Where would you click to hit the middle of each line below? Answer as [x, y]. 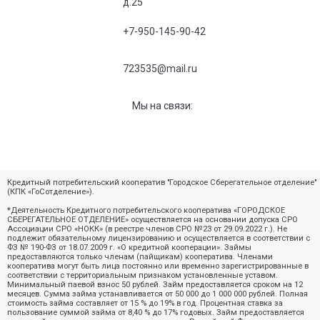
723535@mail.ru [160, 69]
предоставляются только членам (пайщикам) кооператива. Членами [140, 257]
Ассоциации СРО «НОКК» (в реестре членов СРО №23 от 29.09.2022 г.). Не [147, 229]
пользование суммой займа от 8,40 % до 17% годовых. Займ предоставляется [156, 312]
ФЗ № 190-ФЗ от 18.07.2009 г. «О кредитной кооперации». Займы [129, 247]
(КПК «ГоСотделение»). [51, 192]
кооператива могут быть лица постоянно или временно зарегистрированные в [158, 266]
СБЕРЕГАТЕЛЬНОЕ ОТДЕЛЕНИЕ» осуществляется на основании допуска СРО [152, 220]
